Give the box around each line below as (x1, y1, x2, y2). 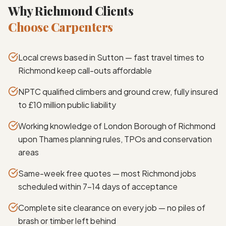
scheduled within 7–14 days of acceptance (18, 181, 178, 192)
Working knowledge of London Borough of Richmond (18, 120, 215, 131)
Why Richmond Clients (8, 2, 134, 19)
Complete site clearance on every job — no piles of (18, 202, 205, 213)
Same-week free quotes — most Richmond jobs (18, 167, 196, 179)
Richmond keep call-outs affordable (18, 65, 152, 76)
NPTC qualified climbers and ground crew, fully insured (18, 86, 218, 97)
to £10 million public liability (18, 99, 116, 110)
